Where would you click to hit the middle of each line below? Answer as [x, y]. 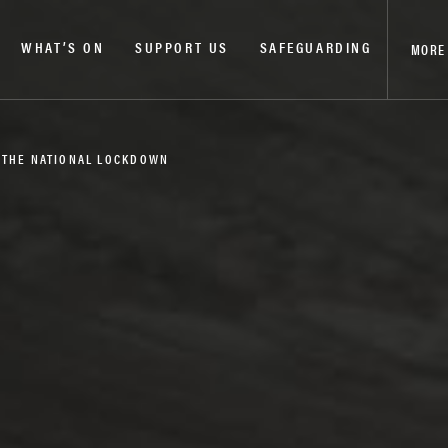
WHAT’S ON [63, 46]
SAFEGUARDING [315, 46]
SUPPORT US [182, 46]
